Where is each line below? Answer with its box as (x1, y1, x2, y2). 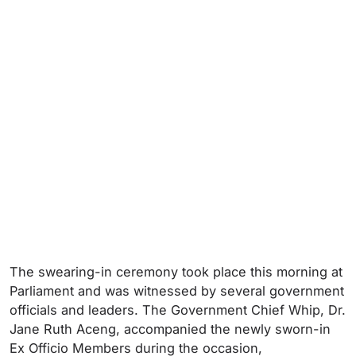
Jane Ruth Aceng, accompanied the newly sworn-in (10, 321, 331, 338)
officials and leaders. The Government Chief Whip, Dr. (10, 302, 346, 319)
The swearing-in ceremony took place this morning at (10, 264, 342, 281)
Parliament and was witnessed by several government (10, 283, 344, 300)
